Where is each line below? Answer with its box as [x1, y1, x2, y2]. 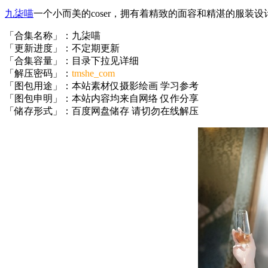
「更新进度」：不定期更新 [5, 42, 120, 53]
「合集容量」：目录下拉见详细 [5, 55, 139, 66]
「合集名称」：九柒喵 [5, 30, 100, 41]
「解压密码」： [5, 68, 72, 78]
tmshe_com [72, 68, 115, 78]
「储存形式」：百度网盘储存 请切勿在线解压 [5, 105, 199, 116]
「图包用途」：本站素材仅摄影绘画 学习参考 [5, 80, 199, 91]
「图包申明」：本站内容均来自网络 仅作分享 [5, 93, 199, 103]
